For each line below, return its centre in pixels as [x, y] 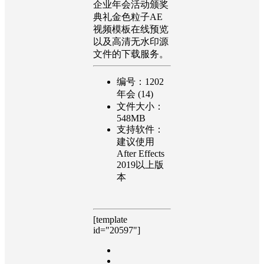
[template [110, 219]
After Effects [141, 153]
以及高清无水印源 [131, 41]
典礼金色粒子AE [128, 16]
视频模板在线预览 [131, 29]
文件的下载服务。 [131, 54]
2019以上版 [140, 164]
